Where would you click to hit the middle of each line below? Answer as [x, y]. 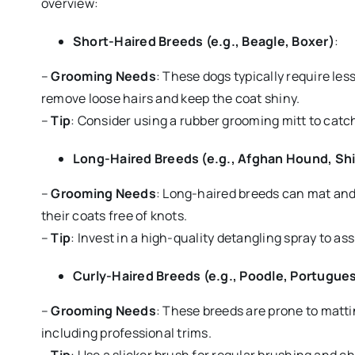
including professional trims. [126, 333]
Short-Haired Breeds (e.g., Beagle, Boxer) [203, 42]
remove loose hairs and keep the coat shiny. [170, 99]
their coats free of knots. [114, 216]
